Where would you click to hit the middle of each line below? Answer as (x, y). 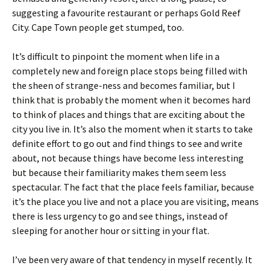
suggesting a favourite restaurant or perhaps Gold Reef (126, 13)
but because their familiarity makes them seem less (119, 172)
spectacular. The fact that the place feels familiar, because (133, 187)
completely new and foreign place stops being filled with (130, 71)
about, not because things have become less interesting (128, 158)
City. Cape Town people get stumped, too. (98, 27)
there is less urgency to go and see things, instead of (120, 216)
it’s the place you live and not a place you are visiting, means (135, 201)
